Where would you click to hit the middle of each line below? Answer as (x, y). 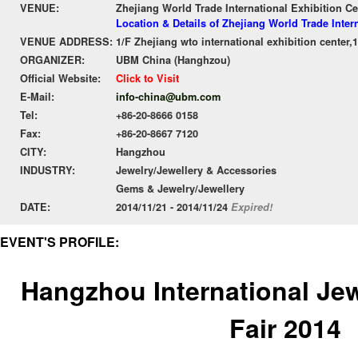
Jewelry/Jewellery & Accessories (196, 170)
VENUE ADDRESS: (66, 42)
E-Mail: (37, 97)
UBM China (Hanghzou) (173, 60)
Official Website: (60, 78)
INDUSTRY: (48, 170)
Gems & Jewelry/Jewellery (180, 189)
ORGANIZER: (52, 60)
